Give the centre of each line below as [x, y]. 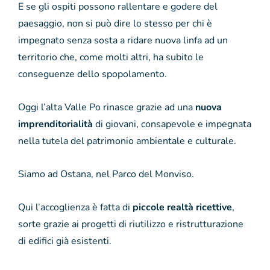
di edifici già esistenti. [66, 241]
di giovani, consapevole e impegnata [172, 124]
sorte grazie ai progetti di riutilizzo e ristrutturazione [131, 224]
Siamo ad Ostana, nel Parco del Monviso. [106, 174]
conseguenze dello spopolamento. [93, 74]
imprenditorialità [55, 124]
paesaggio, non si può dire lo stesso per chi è [115, 23]
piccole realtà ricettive [182, 207]
